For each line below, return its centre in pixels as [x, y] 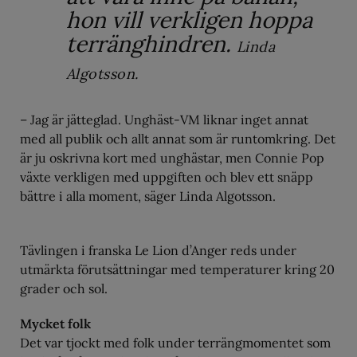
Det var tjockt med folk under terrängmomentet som [175, 343]
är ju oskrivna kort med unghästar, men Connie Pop [172, 158]
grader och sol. [64, 289]
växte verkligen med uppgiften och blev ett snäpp [167, 177]
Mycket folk [55, 324]
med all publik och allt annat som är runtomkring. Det [178, 139]
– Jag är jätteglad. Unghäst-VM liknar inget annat [164, 120]
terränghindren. [151, 44]
